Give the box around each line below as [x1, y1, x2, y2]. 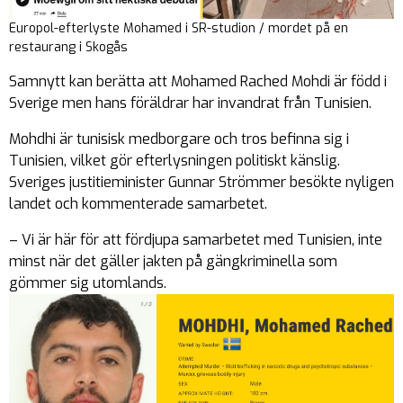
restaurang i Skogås [9, 38, 128, 56]
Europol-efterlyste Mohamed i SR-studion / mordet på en [9, 19, 348, 37]
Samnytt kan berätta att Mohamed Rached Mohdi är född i [9, 71, 387, 91]
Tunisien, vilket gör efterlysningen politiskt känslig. [9, 150, 340, 170]
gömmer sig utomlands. [9, 273, 166, 292]
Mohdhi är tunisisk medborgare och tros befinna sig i [9, 129, 349, 148]
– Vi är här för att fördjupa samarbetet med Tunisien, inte [9, 229, 382, 249]
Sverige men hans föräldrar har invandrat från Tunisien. [9, 93, 372, 112]
